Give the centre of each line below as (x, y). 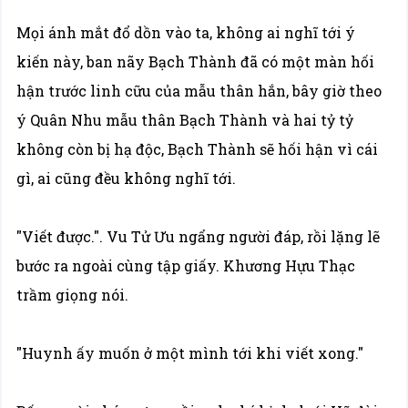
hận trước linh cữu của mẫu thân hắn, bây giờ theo (199, 91)
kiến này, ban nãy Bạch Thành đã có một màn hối (196, 61)
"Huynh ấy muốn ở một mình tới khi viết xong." (190, 353)
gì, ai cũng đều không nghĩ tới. (127, 178)
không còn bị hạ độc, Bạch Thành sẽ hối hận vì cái (198, 149)
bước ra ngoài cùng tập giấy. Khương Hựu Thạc (186, 265)
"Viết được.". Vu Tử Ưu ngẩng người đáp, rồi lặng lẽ (199, 236)
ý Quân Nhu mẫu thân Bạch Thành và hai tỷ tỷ (185, 120)
